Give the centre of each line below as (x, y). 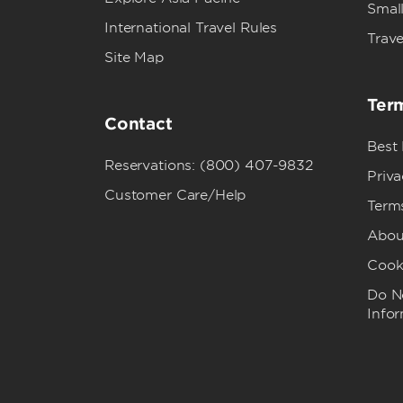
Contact (139, 124)
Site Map (134, 58)
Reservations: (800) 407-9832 (209, 166)
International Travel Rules (191, 28)
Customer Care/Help (175, 195)
